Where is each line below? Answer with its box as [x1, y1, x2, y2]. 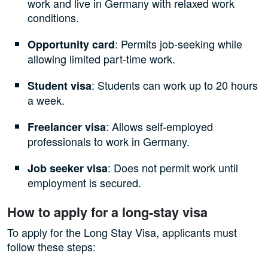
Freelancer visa [28, 119, 106, 135]
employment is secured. [28, 175, 142, 191]
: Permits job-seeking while [115, 36, 243, 52]
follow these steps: [7, 239, 96, 255]
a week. [28, 92, 65, 108]
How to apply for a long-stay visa [7, 203, 211, 222]
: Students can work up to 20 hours [92, 77, 258, 93]
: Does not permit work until [108, 160, 239, 176]
